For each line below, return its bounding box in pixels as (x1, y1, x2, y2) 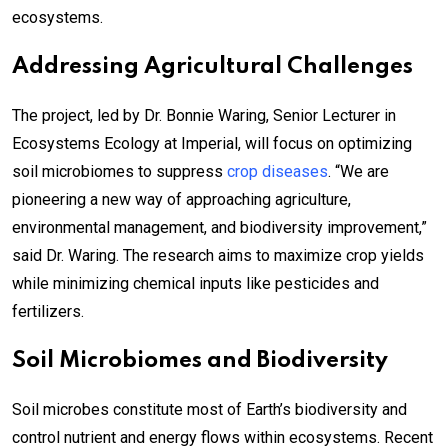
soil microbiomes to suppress (12, 162, 227, 182)
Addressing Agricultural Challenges (12, 56, 413, 79)
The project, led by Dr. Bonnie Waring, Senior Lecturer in (12, 106, 396, 126)
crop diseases (227, 162, 328, 182)
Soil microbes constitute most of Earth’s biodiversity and (12, 400, 407, 420)
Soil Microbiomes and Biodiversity (12, 350, 388, 373)
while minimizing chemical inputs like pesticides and (12, 274, 379, 294)
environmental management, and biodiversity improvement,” (12, 218, 427, 238)
